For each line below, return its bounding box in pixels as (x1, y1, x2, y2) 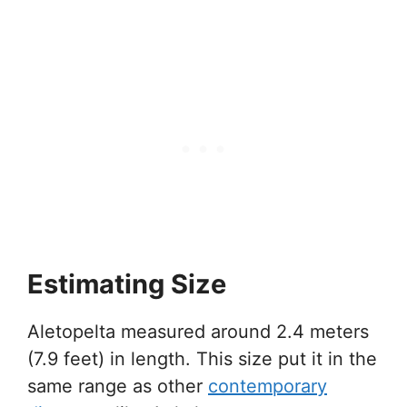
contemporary (208, 374, 327, 397)
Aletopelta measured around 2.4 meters (27, 320, 369, 342)
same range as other (27, 374, 208, 397)
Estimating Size (27, 267, 226, 300)
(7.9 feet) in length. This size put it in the (27, 347, 377, 370)
